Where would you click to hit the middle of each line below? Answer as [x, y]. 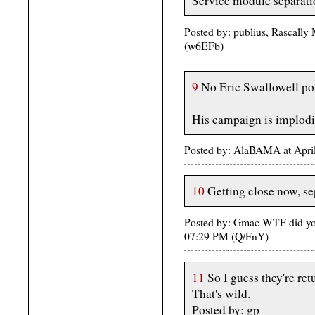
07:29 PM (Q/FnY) [226, 236]
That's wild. [221, 293]
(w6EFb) [204, 45]
